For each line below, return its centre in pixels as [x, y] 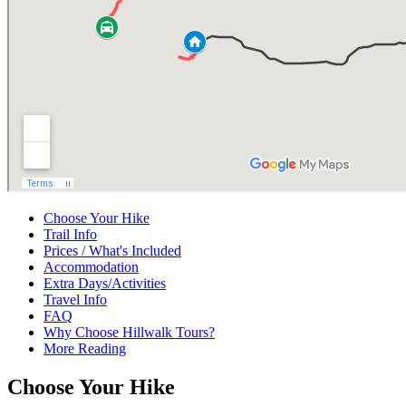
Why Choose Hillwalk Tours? [129, 333]
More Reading [85, 349]
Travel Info [75, 300]
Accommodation [91, 267]
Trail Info [70, 235]
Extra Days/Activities [105, 284]
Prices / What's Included [112, 251]
